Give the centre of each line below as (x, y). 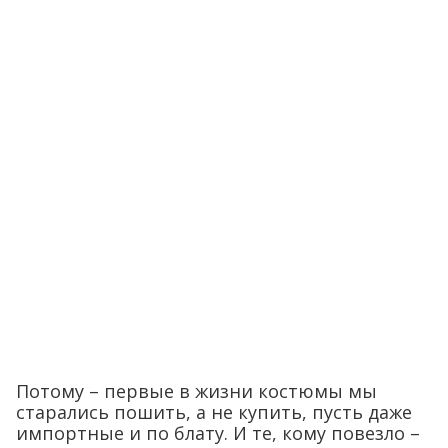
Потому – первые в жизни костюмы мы (196, 391)
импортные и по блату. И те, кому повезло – (218, 433)
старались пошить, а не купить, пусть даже (214, 412)
